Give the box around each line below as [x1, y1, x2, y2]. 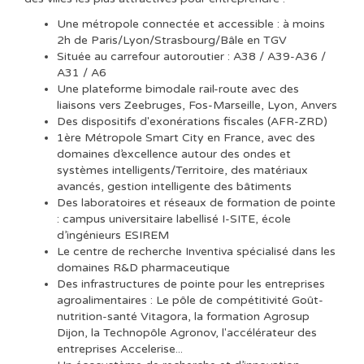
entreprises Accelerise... [57, 341, 183, 356]
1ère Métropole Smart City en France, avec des [57, 130, 315, 145]
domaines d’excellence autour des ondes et [57, 146, 291, 161]
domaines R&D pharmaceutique [57, 260, 230, 275]
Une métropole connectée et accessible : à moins [57, 16, 325, 31]
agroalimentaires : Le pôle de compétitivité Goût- [57, 292, 323, 307]
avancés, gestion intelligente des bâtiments [57, 179, 292, 193]
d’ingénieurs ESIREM [57, 227, 169, 242]
